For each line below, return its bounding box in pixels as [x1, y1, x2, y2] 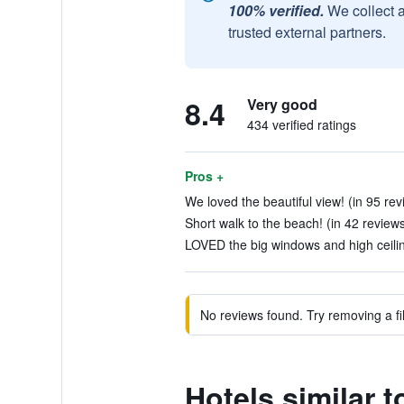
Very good [246, 94, 317, 115]
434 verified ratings [246, 115, 356, 133]
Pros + [184, 167, 224, 185]
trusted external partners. [227, 22, 386, 42]
